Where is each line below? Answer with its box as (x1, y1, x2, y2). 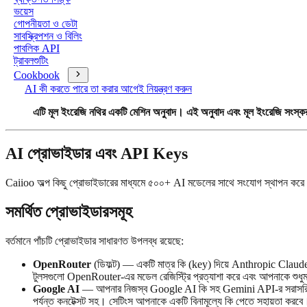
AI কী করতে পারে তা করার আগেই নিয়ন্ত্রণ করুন (25, 83, 192, 95)
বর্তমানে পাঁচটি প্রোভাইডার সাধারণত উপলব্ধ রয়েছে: (5, 234, 184, 247)
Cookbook (14, 69, 60, 81)
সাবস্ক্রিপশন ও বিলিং (14, 30, 82, 42)
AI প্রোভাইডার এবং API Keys (5, 144, 188, 162)
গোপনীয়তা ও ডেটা (14, 18, 77, 29)
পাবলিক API (14, 42, 60, 54)
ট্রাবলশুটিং (14, 55, 49, 66)
